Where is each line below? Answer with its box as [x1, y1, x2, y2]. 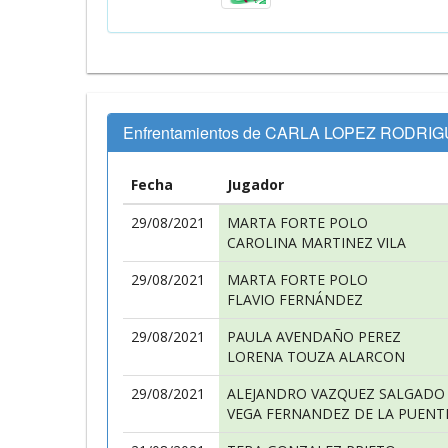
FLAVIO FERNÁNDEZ [227, 290, 363, 309]
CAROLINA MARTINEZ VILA [227, 233, 406, 252]
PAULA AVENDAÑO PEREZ [227, 327, 401, 346]
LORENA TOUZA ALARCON [227, 347, 405, 366]
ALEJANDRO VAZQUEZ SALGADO [227, 384, 445, 403]
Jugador [227, 175, 284, 194]
